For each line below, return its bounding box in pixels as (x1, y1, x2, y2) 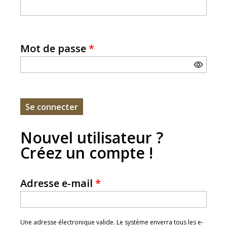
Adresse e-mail (20, 176, 95, 190)
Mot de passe (20, 42, 89, 55)
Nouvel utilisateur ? (20, 127, 163, 148)
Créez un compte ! (20, 142, 153, 163)
